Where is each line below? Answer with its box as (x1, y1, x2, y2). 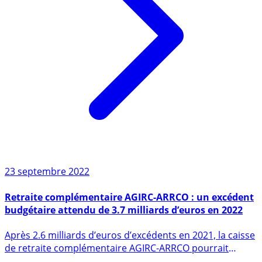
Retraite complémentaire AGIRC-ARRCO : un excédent (5, 213, 254, 227)
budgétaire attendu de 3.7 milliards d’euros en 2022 (5, 226, 243, 240)
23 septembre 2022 (5, 188, 89, 202)
